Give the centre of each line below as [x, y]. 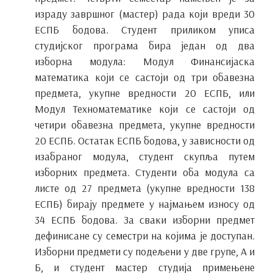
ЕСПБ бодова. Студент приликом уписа [145, 29]
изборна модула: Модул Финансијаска [145, 61]
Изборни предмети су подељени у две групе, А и [145, 251]
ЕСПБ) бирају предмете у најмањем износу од [145, 203]
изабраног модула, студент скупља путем [145, 156]
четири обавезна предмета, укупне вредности [145, 124]
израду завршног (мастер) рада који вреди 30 [145, 13]
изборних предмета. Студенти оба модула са [145, 172]
